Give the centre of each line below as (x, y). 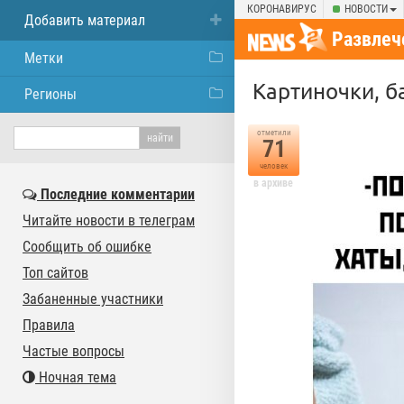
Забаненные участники (93, 299)
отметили (274, 133)
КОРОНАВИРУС (282, 9)
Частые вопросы (73, 351)
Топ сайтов (55, 273)
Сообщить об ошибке (87, 247)
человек (274, 166)
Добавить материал (85, 20)
